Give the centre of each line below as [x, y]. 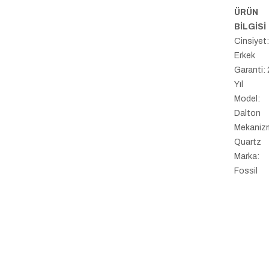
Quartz [248, 142]
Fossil [246, 171]
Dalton [248, 113]
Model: [247, 99]
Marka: [247, 157]
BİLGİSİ [250, 27]
